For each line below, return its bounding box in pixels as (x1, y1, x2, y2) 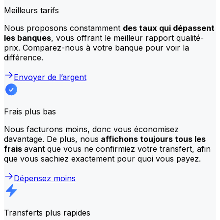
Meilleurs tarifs (4, 5, 59, 15)
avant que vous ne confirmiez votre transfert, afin (24, 143, 211, 154)
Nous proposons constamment (4, 23, 123, 33)
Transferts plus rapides (4, 207, 90, 218)
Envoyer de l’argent (14, 72, 86, 82)
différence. (4, 52, 43, 62)
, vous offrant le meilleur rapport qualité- (51, 32, 204, 43)
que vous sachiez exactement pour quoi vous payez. (4, 153, 201, 164)
